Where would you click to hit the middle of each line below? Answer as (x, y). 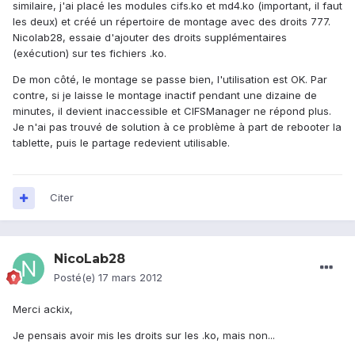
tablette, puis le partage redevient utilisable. (121, 143)
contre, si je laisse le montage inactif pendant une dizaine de (165, 95)
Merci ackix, (43, 309)
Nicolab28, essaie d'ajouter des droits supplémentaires (150, 38)
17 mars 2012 (130, 278)
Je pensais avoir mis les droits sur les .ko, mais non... (144, 336)
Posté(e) (76, 278)
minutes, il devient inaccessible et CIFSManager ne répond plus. (172, 111)
